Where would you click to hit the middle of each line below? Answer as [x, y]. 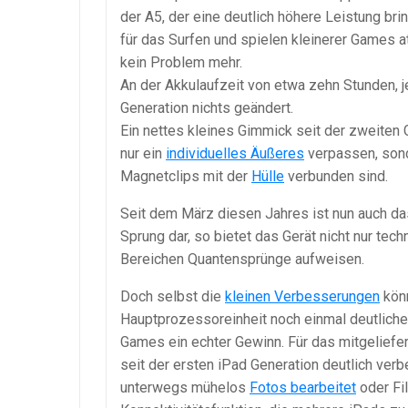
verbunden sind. [336, 177]
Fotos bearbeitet [303, 388]
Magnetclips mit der [186, 177]
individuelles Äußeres [235, 154]
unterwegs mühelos [185, 388]
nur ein [143, 154]
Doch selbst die [173, 297]
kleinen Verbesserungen [302, 297]
